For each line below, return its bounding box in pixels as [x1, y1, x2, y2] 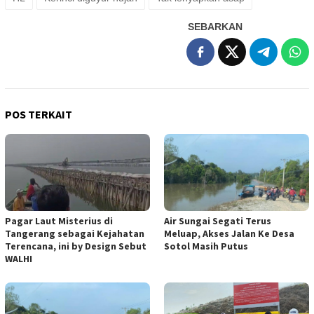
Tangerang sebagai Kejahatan [5, 226, 144, 240]
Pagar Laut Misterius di [5, 214, 113, 227]
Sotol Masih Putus [164, 239, 248, 252]
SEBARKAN [188, 20, 243, 32]
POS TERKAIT [5, 107, 72, 121]
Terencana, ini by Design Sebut [5, 239, 146, 252]
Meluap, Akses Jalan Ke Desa [164, 226, 294, 240]
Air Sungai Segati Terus [164, 214, 271, 227]
